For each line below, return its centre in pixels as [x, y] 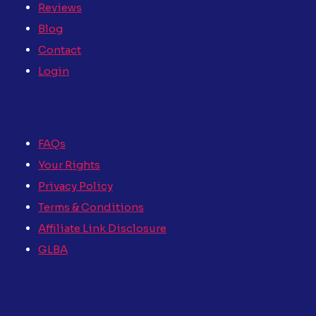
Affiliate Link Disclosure [102, 228]
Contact [60, 50]
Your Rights [69, 164]
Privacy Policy [75, 186]
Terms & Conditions [91, 207]
